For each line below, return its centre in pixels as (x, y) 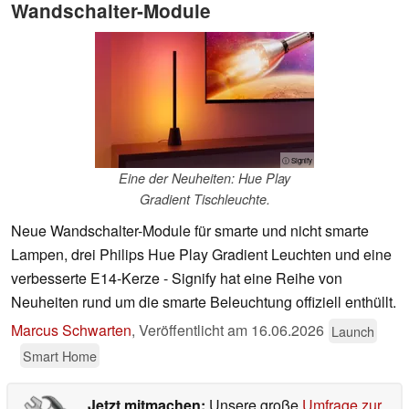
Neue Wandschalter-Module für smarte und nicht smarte (190, 231)
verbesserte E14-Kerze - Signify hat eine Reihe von (177, 278)
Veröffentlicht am (195, 330)
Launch (353, 331)
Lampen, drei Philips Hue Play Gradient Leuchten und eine (201, 255)
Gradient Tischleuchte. (204, 199)
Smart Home (60, 356)
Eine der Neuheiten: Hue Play (204, 178)
